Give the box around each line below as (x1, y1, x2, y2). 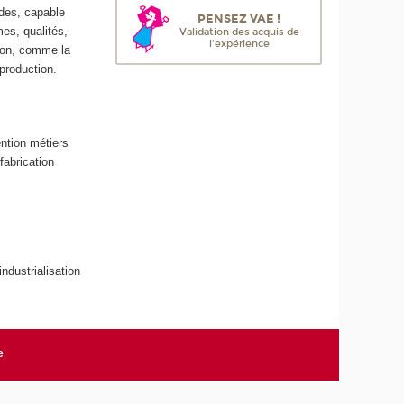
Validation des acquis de (179, 26, 299, 39)
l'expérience (208, 38, 270, 50)
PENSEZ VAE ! (197, 11, 281, 27)
